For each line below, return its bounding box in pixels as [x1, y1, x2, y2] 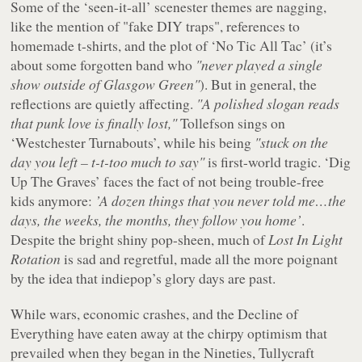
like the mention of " [11, 15, 129, 36]
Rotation [11, 248, 61, 268]
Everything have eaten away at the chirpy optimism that [11, 322, 328, 343]
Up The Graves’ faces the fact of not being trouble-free [11, 170, 325, 191]
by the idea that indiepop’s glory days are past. [11, 267, 276, 288]
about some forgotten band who [11, 54, 196, 74]
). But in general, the [200, 74, 318, 94]
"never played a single [196, 54, 323, 74]
